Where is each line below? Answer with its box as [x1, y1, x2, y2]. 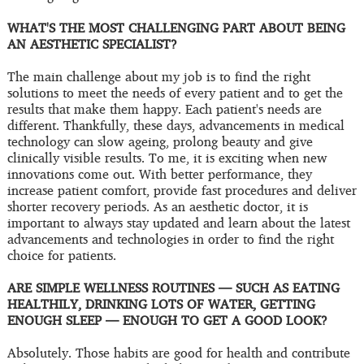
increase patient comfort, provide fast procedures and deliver [6, 178, 357, 203]
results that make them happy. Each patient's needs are [6, 97, 322, 122]
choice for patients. [6, 243, 116, 268]
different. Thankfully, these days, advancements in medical [6, 113, 344, 138]
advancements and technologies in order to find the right [6, 227, 334, 252]
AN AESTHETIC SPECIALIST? [6, 32, 177, 57]
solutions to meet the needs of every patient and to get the [6, 80, 343, 106]
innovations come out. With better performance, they [6, 162, 312, 187]
